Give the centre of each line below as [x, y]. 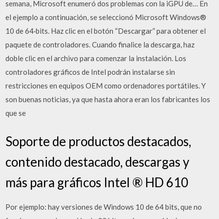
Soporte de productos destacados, [99, 141]
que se [16, 113]
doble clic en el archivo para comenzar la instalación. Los [96, 58]
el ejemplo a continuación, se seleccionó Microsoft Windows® [106, 17]
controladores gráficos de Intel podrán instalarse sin [90, 72]
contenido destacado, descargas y [98, 162]
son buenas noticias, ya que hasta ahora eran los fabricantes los [108, 99]
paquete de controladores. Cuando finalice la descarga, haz [100, 44]
